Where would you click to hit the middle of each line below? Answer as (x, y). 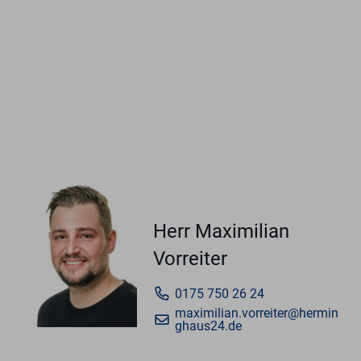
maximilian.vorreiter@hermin (256, 313)
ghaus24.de (208, 326)
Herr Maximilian (221, 232)
